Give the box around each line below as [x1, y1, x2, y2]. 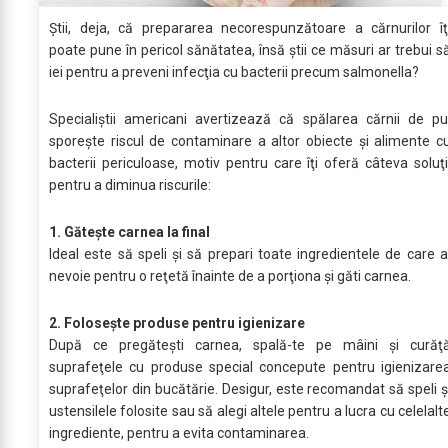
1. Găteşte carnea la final [49, 223, 210, 240]
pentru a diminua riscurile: [49, 176, 211, 193]
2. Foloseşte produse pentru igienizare [49, 314, 305, 331]
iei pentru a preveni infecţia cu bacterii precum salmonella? [49, 63, 419, 80]
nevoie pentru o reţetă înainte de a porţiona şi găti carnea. [49, 267, 411, 284]
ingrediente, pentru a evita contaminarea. [49, 424, 309, 441]
